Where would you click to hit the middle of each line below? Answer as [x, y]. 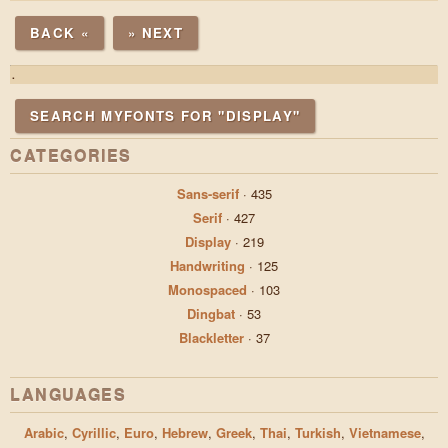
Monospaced [207, 289]
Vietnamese [384, 432]
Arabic [43, 432]
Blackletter [211, 337]
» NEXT [155, 32]
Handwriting [207, 265]
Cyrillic [93, 432]
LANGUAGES [68, 394]
